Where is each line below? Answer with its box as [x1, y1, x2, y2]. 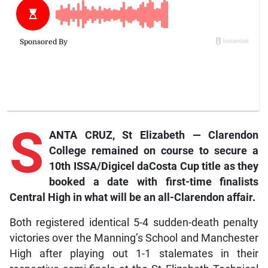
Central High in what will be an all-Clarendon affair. [9, 191, 255, 204]
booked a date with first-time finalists [48, 176, 259, 188]
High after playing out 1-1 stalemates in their [9, 248, 259, 260]
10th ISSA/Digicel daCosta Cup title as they [48, 160, 259, 173]
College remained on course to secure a [48, 145, 259, 157]
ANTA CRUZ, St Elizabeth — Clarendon [48, 129, 259, 142]
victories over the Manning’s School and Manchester [9, 232, 259, 245]
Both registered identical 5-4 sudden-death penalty [9, 217, 259, 229]
